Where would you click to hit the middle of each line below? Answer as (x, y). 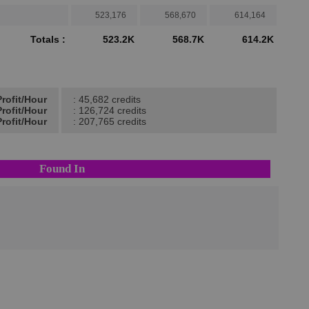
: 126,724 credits (110, 110)
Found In (62, 169)
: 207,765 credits (110, 121)
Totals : (48, 39)
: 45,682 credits (107, 99)
